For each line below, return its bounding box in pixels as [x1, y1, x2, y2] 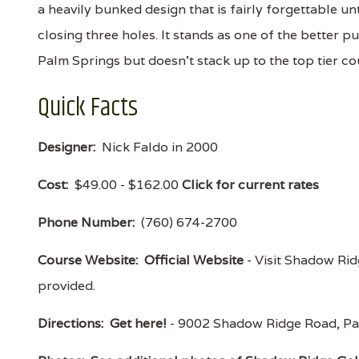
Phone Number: [38, 214, 135, 231]
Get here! [110, 315, 167, 332]
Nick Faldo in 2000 [95, 139, 218, 155]
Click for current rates [182, 176, 319, 193]
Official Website [144, 252, 244, 268]
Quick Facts [38, 88, 138, 127]
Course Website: [38, 252, 138, 268]
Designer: [38, 139, 95, 155]
